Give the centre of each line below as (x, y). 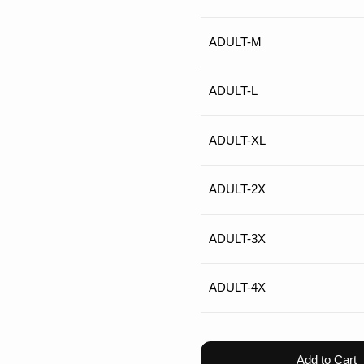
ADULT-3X (238, 238)
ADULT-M (236, 41)
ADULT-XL (238, 140)
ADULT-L (234, 91)
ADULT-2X (238, 189)
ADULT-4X (238, 288)
